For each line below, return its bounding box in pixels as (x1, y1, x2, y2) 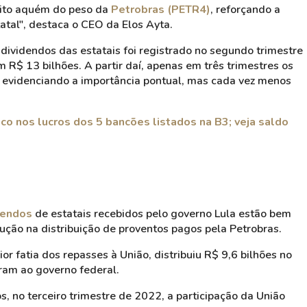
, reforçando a (210, 2, 280, 17)
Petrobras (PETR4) (111, 2, 210, 17)
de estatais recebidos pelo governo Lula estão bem (32, 206, 291, 221)
